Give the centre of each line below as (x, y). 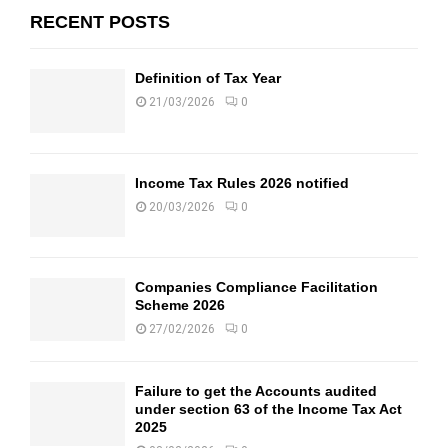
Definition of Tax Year (208, 78)
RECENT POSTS (100, 22)
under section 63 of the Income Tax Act (268, 409)
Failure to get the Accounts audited (256, 391)
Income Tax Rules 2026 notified (242, 182)
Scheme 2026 (180, 305)
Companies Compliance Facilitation (256, 287)
